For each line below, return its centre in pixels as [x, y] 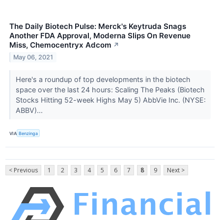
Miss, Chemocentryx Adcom [60, 45]
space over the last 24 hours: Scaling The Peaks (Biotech [110, 89]
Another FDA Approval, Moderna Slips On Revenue [100, 35]
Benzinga [28, 133]
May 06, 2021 [33, 57]
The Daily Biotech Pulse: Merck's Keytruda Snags [98, 26]
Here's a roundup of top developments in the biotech [103, 79]
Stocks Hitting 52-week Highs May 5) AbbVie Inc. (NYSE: [110, 100]
